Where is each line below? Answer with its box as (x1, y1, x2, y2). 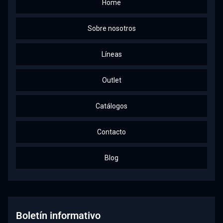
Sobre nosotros (87, 24, 136, 32)
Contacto (97, 128, 126, 136)
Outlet (102, 76, 121, 84)
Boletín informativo (16, 210, 101, 222)
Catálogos (96, 102, 127, 110)
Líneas (101, 50, 122, 58)
